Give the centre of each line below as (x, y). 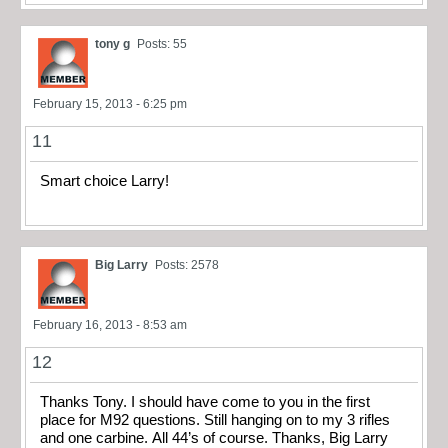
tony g (112, 43)
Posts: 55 (162, 43)
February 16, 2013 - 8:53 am (110, 325)
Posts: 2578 (187, 265)
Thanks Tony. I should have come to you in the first (205, 402)
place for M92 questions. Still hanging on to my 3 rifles (215, 420)
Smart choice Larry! (104, 180)
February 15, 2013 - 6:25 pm (110, 103)
